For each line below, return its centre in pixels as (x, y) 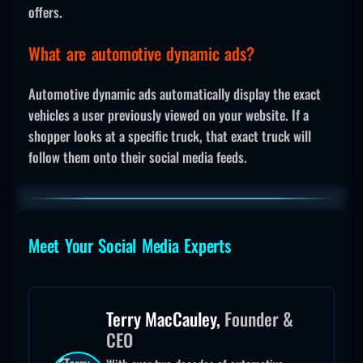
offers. (45, 12)
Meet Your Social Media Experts (130, 245)
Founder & (259, 319)
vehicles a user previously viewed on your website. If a (169, 114)
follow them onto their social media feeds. (138, 156)
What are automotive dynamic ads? (141, 53)
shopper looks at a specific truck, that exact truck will (170, 135)
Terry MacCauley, (165, 319)
